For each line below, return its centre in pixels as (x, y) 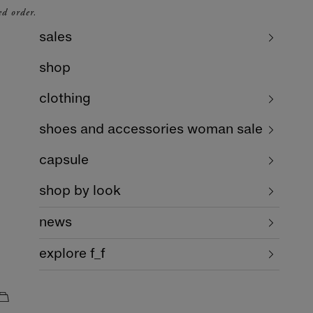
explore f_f (72, 254)
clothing (65, 99)
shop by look (80, 191)
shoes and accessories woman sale (151, 130)
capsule (64, 161)
